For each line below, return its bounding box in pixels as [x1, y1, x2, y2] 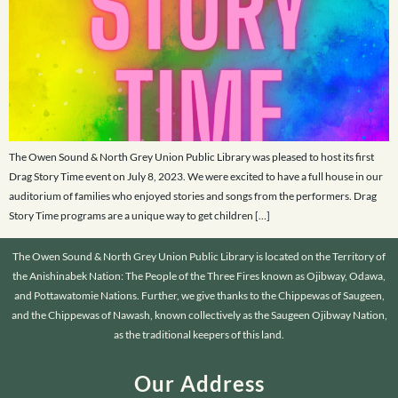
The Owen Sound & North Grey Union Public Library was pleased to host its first [9, 149, 374, 163]
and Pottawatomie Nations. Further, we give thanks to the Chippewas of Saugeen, [13, 288, 385, 302]
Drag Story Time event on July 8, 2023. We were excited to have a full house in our [9, 169, 383, 183]
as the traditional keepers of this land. [114, 327, 284, 341]
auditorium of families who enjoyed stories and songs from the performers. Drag [9, 188, 377, 203]
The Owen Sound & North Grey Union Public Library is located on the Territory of [12, 249, 386, 263]
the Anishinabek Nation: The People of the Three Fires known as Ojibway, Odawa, [12, 268, 386, 283]
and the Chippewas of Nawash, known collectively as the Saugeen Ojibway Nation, [11, 307, 387, 322]
